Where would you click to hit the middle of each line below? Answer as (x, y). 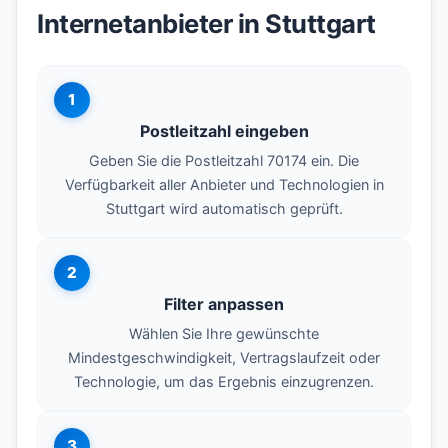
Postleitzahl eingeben (224, 130)
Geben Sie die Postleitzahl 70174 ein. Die (224, 160)
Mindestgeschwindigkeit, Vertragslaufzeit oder (224, 357)
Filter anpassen (224, 303)
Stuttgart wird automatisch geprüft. (224, 208)
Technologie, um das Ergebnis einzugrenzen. (224, 381)
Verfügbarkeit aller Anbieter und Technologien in (224, 184)
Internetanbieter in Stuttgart (206, 23)
